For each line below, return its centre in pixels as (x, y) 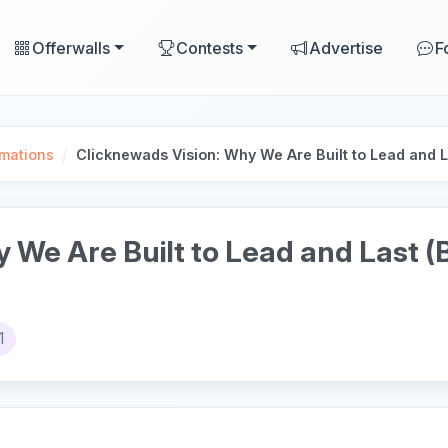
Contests (210, 47)
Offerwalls (71, 47)
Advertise (345, 47)
